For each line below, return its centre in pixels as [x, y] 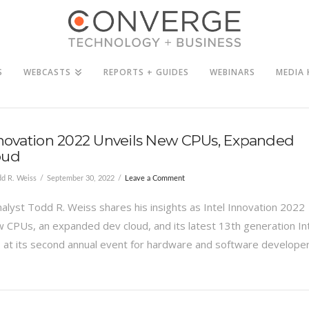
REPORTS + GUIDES [146, 72]
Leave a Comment [154, 179]
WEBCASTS [48, 72]
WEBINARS [233, 72]
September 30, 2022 [80, 179]
